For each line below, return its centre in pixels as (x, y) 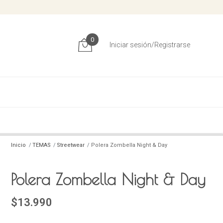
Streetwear (71, 145)
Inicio (19, 145)
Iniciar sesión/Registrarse (150, 45)
